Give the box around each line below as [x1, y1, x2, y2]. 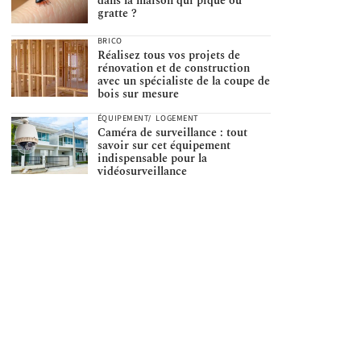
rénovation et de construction [97, 59, 250, 77]
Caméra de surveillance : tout [97, 123, 247, 141]
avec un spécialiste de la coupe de [97, 72, 270, 89]
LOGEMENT [156, 111, 199, 124]
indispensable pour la [97, 149, 207, 167]
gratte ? [97, 5, 137, 23]
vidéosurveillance [97, 162, 187, 180]
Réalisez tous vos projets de [97, 46, 240, 64]
